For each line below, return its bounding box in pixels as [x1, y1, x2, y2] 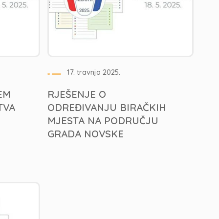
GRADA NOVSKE [47, 128, 124, 140]
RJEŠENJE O [47, 88, 107, 100]
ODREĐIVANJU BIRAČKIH [47, 101, 167, 113]
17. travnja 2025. [67, 67, 121, 77]
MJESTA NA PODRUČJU [47, 114, 159, 127]
